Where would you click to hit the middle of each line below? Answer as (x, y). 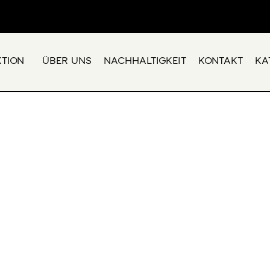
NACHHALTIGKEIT (145, 61)
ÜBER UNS (67, 61)
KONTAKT (220, 61)
